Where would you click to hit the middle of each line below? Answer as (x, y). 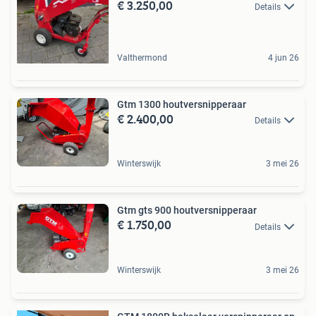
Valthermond (142, 57)
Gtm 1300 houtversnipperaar (182, 104)
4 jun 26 (284, 57)
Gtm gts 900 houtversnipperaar (187, 211)
